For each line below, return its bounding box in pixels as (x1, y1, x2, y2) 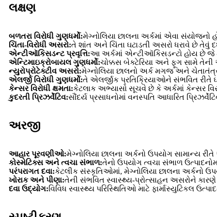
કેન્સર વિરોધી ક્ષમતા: (9, 84, 73, 93)
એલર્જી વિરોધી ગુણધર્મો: (9, 76, 83, 84)
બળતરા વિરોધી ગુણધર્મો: (9, 32, 83, 41)
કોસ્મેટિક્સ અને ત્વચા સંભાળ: (9, 158, 102, 167)
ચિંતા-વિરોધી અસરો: (9, 41, 71, 49)
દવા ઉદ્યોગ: (9, 185, 48, 193)
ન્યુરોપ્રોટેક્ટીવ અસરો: (9, 67, 81, 76)
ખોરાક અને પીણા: (9, 176, 64, 185)
